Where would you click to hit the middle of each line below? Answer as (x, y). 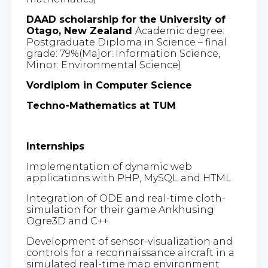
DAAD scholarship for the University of (126, 19)
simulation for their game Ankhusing (120, 209)
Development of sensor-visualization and (129, 241)
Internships (55, 146)
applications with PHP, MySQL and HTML (129, 178)
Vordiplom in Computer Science (109, 85)
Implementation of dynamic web (109, 166)
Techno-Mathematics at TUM (101, 105)
